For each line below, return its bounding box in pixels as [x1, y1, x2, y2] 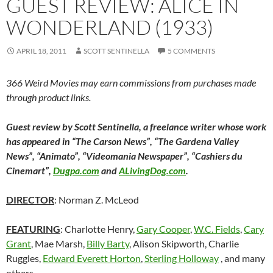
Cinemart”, [6, 165, 53, 177]
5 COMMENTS [168, 46, 215, 56]
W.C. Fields [194, 223, 240, 235]
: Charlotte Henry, [60, 223, 136, 235]
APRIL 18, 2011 [16, 46, 66, 56]
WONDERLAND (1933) [6, 15, 213, 40]
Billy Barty [87, 238, 129, 250]
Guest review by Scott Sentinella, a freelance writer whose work [6, 121, 266, 133]
